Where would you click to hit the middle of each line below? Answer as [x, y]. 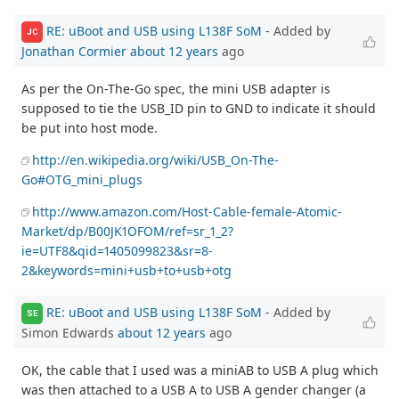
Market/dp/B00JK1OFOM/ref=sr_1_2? [127, 231]
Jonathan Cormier [74, 51]
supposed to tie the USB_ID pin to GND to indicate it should [199, 108]
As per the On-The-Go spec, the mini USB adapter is [176, 88]
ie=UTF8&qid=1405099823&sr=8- [117, 250]
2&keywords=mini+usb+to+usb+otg [126, 270]
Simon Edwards [69, 332]
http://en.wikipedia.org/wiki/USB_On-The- [155, 159]
